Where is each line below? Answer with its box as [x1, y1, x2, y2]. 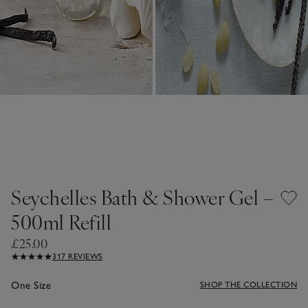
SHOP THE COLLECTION [199, 279, 297, 289]
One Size [11, 278, 51, 291]
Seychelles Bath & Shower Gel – [11, 183, 274, 210]
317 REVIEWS [52, 251, 103, 261]
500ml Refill [11, 208, 111, 235]
